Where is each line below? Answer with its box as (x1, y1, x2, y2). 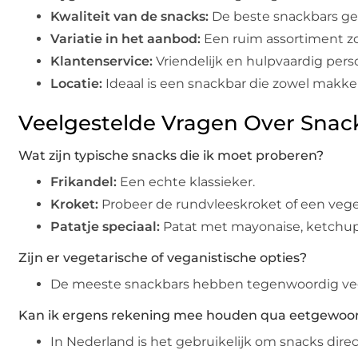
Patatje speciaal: (50, 219, 160, 235)
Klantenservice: (50, 54, 153, 70)
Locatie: (50, 76, 102, 92)
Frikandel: (50, 174, 117, 190)
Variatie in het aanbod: (50, 31, 201, 47)
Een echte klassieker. (117, 174, 255, 190)
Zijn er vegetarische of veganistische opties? (18, 250, 307, 266)
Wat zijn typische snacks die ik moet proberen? (18, 148, 324, 164)
